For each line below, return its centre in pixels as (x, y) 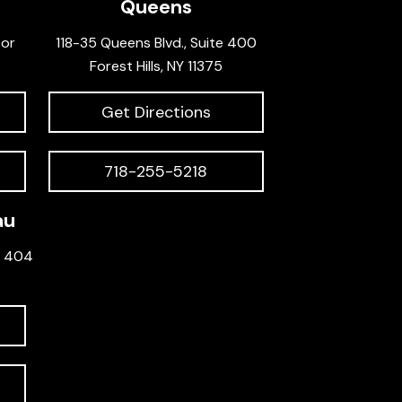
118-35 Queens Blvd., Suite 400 (156, 43)
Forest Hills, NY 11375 (156, 66)
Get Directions (156, 113)
